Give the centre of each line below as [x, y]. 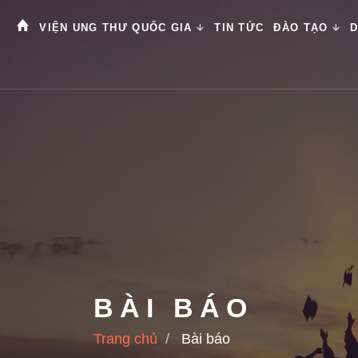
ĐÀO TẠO [303, 28]
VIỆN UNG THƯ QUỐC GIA [118, 28]
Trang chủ [125, 339]
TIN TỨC [239, 28]
